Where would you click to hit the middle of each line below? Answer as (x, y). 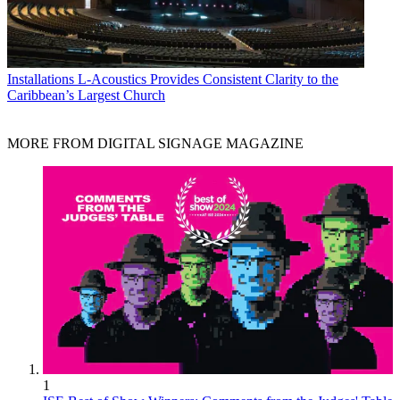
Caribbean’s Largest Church (86, 95)
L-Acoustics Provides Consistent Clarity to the (208, 79)
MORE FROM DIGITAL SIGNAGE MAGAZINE (155, 143)
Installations (41, 79)
